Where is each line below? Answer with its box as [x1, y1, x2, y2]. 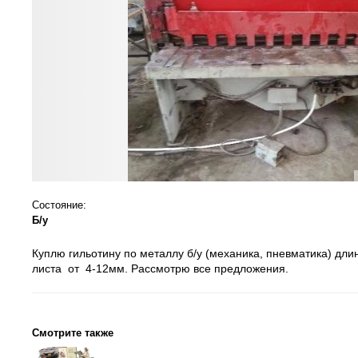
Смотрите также [32, 327, 113, 339]
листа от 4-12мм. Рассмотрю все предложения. [32, 262, 288, 275]
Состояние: [32, 199, 86, 211]
